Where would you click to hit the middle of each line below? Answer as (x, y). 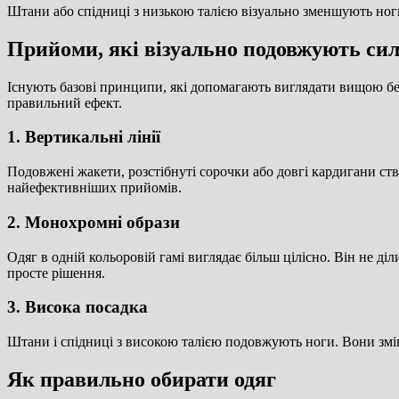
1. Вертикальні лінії (84, 137)
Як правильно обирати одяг (142, 379)
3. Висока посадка (77, 307)
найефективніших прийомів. (94, 188)
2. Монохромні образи (94, 222)
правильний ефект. (65, 102)
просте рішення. (56, 273)
